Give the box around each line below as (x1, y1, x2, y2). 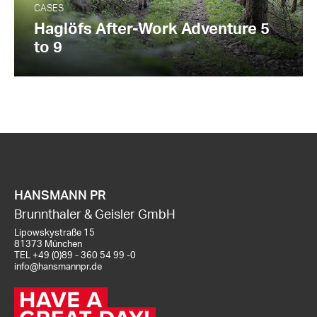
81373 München (14, 240, 82, 249)
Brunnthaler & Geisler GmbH (14, 209, 175, 221)
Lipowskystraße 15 (14, 229, 95, 238)
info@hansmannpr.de (14, 263, 102, 272)
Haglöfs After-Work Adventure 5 (34, 21, 270, 37)
